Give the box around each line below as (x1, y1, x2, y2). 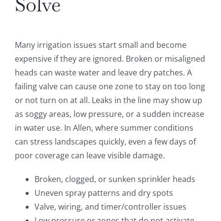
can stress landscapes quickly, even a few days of (14, 136, 196, 147)
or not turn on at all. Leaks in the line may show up (14, 95, 202, 106)
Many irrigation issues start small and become (14, 39, 186, 51)
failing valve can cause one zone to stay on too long (14, 81, 205, 92)
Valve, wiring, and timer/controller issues (34, 201, 186, 213)
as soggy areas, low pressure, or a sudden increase (14, 109, 204, 120)
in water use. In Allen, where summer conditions (14, 122, 193, 134)
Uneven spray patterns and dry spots (34, 187, 173, 199)
